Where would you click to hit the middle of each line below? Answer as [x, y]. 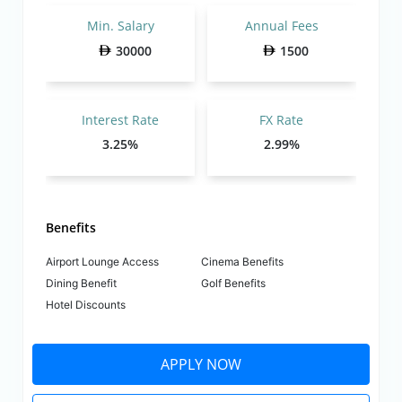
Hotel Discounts [86, 304]
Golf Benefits [233, 283]
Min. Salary [120, 25]
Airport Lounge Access [103, 261]
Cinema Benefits [242, 261]
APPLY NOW [201, 364]
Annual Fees [281, 25]
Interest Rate [121, 119]
